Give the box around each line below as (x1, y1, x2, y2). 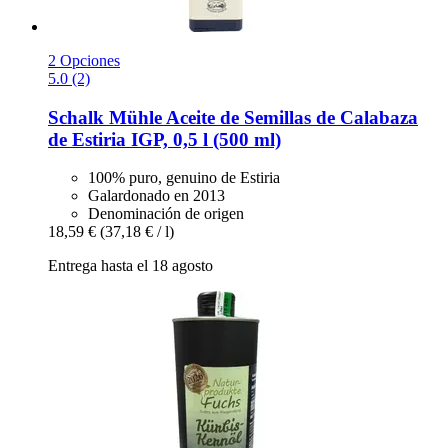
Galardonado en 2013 (88, 187, 225, 205)
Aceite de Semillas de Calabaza (162, 106, 418, 128)
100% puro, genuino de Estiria (88, 169, 280, 187)
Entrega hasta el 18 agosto (48, 257, 213, 275)
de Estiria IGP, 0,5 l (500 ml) (48, 128, 281, 150)
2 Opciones (48, 51, 120, 69)
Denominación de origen (88, 205, 244, 223)
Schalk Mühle (48, 106, 162, 128)
